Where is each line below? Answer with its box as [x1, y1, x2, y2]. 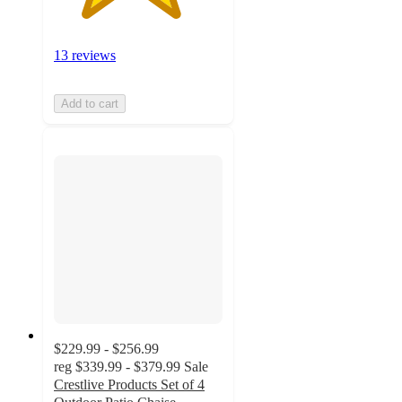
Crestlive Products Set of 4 [54, 377, 205, 393]
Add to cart [61, 97, 118, 111]
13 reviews [54, 48, 116, 64]
